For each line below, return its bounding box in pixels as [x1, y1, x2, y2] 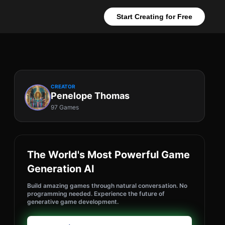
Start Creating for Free [117, 13, 192, 21]
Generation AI [27, 163, 94, 175]
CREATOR [51, 83, 75, 89]
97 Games [51, 103, 79, 111]
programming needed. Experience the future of [27, 190, 165, 197]
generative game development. [27, 198, 119, 205]
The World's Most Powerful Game [27, 149, 190, 161]
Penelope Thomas [51, 90, 130, 101]
